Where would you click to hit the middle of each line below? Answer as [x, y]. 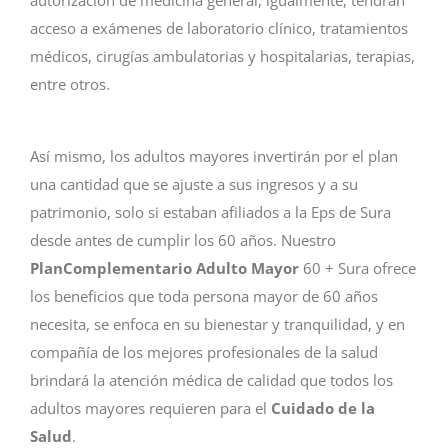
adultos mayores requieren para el [150, 408]
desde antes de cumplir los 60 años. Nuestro [183, 240]
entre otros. [70, 83]
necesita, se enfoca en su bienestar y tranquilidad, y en [217, 324]
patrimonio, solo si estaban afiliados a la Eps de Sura [210, 212]
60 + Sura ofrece [357, 268]
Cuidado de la [323, 408]
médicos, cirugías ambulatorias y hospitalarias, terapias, [222, 55]
